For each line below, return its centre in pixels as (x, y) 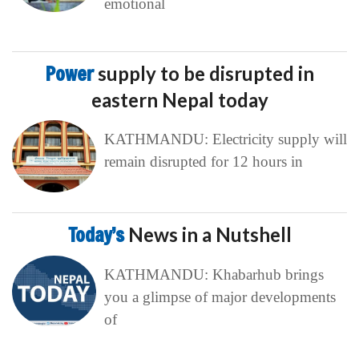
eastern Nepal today (179, 99)
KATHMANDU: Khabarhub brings (214, 274)
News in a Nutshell (210, 234)
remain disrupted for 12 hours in (203, 161)
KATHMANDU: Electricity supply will (225, 139)
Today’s (98, 234)
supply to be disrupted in (206, 73)
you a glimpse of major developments (220, 296)
